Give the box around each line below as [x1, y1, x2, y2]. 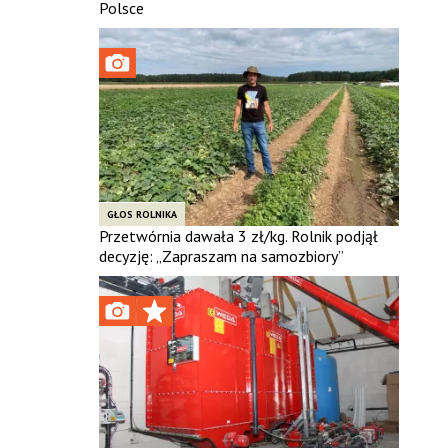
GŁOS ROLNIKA [106, 207, 177, 221]
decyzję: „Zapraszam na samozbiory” [98, 245, 344, 266]
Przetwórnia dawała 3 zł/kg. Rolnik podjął [98, 225, 378, 246]
